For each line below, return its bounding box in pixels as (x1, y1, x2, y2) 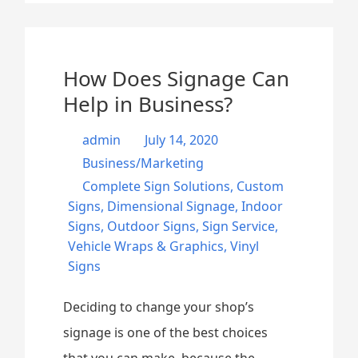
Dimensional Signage (107, 197, 236, 215)
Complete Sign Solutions (82, 177, 231, 195)
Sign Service (202, 217, 276, 235)
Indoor (241, 197, 284, 215)
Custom (237, 177, 284, 195)
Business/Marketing (82, 154, 205, 172)
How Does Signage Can (63, 64, 290, 93)
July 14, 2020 (141, 131, 219, 149)
